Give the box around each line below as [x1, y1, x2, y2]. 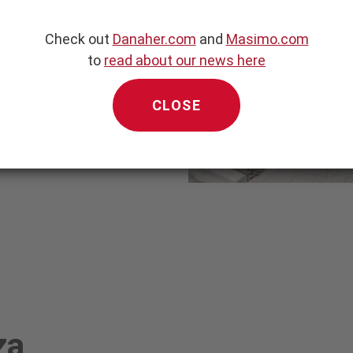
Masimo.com [225, 31, 309, 47]
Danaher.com [112, 31, 196, 47]
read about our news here [104, 52, 266, 69]
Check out [44, 31, 113, 47]
